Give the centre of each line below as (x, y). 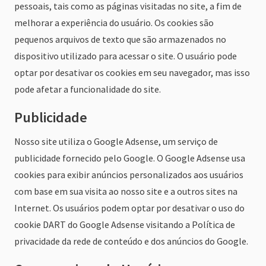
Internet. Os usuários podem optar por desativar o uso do (129, 208)
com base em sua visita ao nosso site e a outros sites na (126, 191)
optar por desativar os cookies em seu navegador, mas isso (132, 72)
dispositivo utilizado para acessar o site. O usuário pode (126, 56)
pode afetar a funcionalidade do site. (88, 89)
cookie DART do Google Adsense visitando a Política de (125, 224)
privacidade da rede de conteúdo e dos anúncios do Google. (131, 241)
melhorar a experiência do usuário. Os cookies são (114, 23)
